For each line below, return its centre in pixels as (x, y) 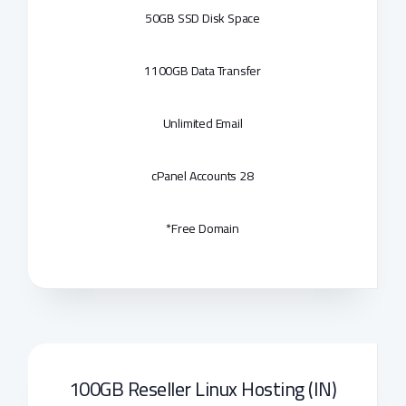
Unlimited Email (203, 123)
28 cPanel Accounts (246, 176)
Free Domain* (205, 228)
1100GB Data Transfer (203, 71)
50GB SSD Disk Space (203, 18)
